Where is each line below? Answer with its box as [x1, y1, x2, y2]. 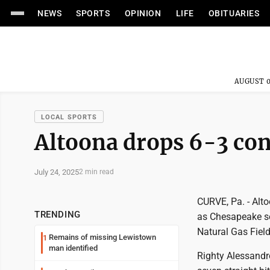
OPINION [124, 8, 162, 18]
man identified [49, 243, 98, 253]
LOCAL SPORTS [41, 113, 98, 121]
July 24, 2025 [34, 167, 79, 177]
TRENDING [34, 209, 81, 220]
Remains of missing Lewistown [49, 233, 156, 242]
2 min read [79, 168, 114, 176]
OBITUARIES [208, 8, 260, 18]
